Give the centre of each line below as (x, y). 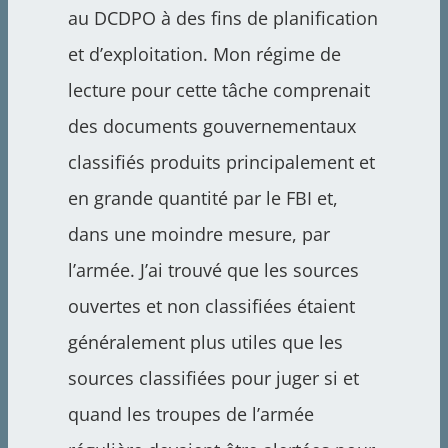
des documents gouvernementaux (211, 126)
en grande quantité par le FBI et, (202, 198)
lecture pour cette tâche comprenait (218, 90)
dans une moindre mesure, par (198, 234)
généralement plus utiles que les (205, 342)
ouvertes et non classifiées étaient (211, 306)
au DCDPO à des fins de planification (222, 18)
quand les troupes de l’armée (190, 414)
